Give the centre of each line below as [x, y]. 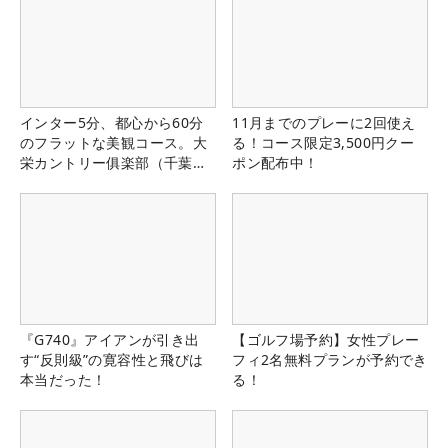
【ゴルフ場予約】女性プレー [326, 339]
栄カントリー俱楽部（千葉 [106, 163]
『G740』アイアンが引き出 [110, 339]
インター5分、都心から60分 [112, 123]
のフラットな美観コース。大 [114, 143]
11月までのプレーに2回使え [324, 123]
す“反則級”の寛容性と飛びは [112, 359]
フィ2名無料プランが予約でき [330, 359]
